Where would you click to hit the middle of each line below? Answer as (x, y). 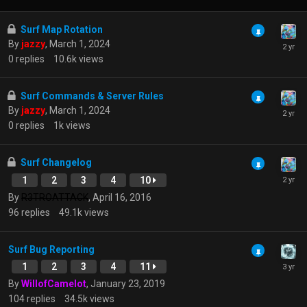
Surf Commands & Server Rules (92, 96)
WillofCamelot (54, 284)
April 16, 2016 (122, 197)
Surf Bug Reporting (51, 249)
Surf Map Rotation (62, 29)
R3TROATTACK (55, 197)
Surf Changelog (56, 162)
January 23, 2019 (128, 284)
